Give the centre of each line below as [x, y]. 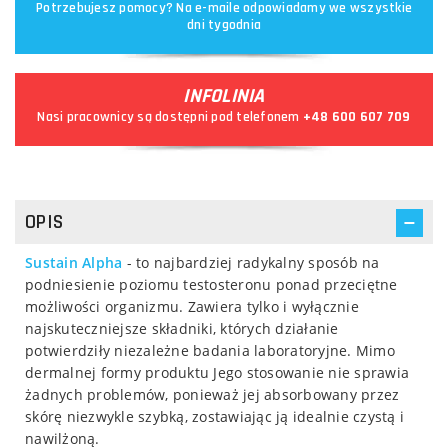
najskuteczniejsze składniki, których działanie [182, 328]
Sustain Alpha [74, 262]
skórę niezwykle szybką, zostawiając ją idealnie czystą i [214, 416]
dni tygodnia [224, 24]
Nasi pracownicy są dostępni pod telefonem [170, 116]
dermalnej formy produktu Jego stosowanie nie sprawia [217, 372]
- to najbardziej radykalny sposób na [251, 262]
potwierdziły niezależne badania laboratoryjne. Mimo [210, 350]
